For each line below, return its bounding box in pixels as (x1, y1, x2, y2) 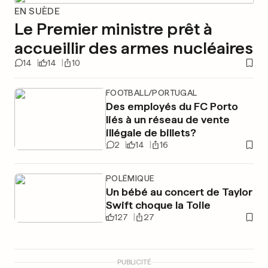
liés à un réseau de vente (105, 113, 230, 126)
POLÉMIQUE (105, 173, 155, 183)
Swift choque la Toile (105, 199, 211, 211)
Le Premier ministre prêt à (14, 19, 213, 39)
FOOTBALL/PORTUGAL (105, 88, 197, 98)
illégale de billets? (105, 126, 196, 139)
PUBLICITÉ (117, 258, 151, 266)
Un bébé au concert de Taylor (105, 185, 252, 198)
